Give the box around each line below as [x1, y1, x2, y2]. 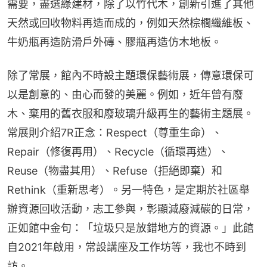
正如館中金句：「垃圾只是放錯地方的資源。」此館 [7, 222, 254, 235]
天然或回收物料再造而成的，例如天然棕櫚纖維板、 [7, 17, 254, 30]
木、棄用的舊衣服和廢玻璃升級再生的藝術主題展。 [7, 107, 254, 120]
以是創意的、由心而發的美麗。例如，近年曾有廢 [7, 88, 243, 101]
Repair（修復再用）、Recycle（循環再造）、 [7, 145, 229, 159]
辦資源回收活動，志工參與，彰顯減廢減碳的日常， [7, 203, 254, 216]
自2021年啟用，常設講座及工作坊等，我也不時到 [7, 241, 246, 254]
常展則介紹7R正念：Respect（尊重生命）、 [7, 126, 222, 139]
